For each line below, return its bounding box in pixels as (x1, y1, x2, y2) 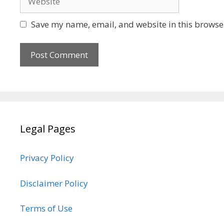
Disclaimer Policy (20, 177, 90, 189)
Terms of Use (20, 202, 72, 214)
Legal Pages (20, 122, 75, 136)
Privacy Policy (20, 152, 74, 164)
